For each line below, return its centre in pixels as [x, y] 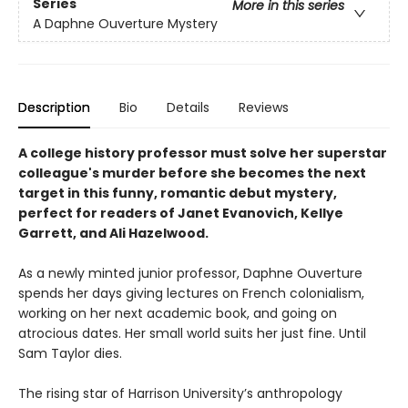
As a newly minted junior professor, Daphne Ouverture [190, 273]
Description [54, 107]
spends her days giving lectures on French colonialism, [191, 293]
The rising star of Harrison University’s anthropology [180, 393]
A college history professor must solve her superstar [203, 153]
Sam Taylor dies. [70, 353]
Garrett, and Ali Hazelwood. [113, 233]
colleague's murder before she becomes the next [192, 173]
